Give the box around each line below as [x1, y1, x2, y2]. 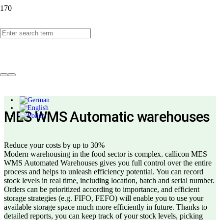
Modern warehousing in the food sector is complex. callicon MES [4, 150, 207, 159]
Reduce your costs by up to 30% [4, 141, 105, 150]
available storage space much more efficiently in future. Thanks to [4, 203, 207, 212]
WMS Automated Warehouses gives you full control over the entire [4, 159, 212, 167]
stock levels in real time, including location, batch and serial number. [4, 176, 215, 185]
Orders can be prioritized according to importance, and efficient [4, 185, 199, 194]
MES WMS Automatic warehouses [4, 109, 210, 126]
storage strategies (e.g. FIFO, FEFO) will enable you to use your [4, 194, 203, 203]
